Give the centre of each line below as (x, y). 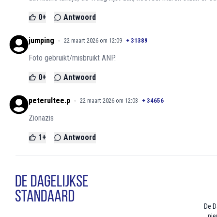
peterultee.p (49, 101)
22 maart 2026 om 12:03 (109, 101)
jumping (41, 41)
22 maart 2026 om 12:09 (93, 41)
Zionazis (41, 118)
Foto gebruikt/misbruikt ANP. (72, 58)
